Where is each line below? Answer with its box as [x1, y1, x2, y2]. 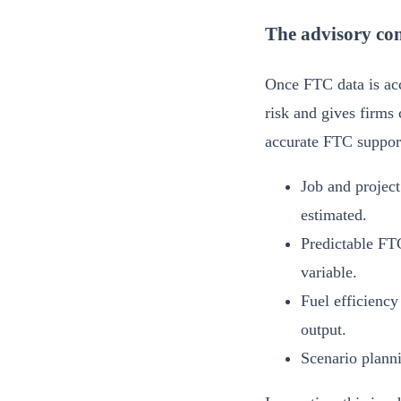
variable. [301, 262, 357, 281]
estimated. [301, 205, 367, 224]
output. [301, 320, 346, 338]
